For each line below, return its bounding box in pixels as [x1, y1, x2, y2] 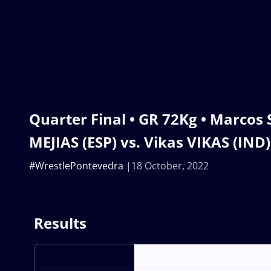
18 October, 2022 [131, 158, 209, 172]
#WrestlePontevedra [29, 158, 123, 172]
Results [34, 212, 87, 233]
